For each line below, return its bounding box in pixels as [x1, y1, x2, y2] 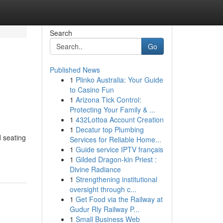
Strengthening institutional [75, 174, 157, 184]
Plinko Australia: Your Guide [75, 75, 163, 85]
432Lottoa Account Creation [75, 114, 164, 124]
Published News [49, 65, 100, 75]
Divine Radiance [69, 164, 121, 174]
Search [49, 28, 72, 38]
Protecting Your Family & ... [69, 105, 155, 114]
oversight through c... [69, 184, 136, 194]
